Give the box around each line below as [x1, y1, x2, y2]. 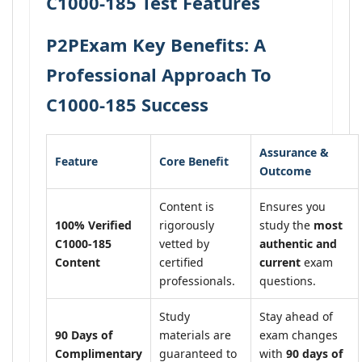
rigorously [159, 217, 214, 233]
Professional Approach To [46, 62, 271, 86]
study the [259, 217, 314, 233]
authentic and [259, 236, 337, 251]
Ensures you [259, 199, 326, 214]
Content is [159, 199, 214, 214]
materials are [159, 327, 231, 343]
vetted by [159, 236, 209, 251]
